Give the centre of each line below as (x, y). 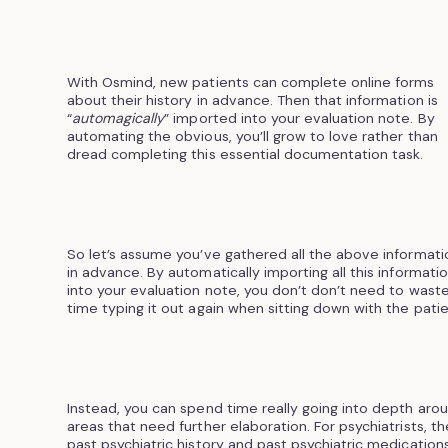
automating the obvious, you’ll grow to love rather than (252, 135)
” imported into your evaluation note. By (299, 117)
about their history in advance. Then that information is (252, 99)
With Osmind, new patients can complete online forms (250, 81)
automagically (118, 117)
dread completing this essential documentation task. (245, 153)
